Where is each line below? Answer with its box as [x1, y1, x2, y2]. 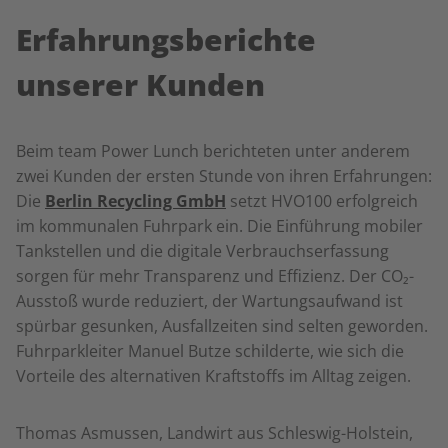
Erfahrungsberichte [16, 19, 316, 60]
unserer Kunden [16, 64, 265, 105]
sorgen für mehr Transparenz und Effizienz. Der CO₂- [16, 265, 414, 287]
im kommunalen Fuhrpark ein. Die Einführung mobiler [16, 215, 423, 237]
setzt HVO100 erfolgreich [226, 190, 418, 212]
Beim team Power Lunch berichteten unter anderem [16, 140, 410, 162]
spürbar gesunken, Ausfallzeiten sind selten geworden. [16, 315, 428, 337]
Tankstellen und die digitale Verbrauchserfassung [16, 240, 389, 262]
